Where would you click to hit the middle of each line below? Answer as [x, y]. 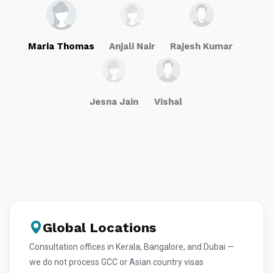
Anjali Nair [132, 47]
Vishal [168, 102]
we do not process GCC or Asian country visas [116, 262]
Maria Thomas [61, 47]
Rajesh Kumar [201, 47]
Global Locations [99, 228]
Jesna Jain [114, 102]
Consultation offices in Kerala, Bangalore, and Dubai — [132, 246]
